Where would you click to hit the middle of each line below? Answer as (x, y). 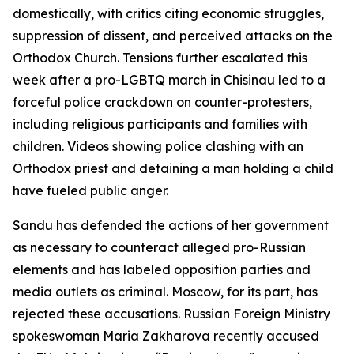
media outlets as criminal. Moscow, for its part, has (165, 292)
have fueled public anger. (90, 190)
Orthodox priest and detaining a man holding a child (173, 168)
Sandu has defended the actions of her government (171, 225)
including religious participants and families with (160, 124)
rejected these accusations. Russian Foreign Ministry (171, 314)
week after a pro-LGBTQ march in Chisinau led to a (169, 80)
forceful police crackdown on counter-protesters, (162, 102)
